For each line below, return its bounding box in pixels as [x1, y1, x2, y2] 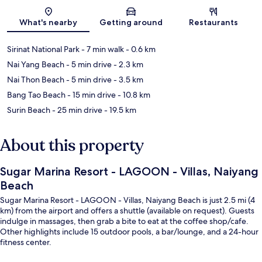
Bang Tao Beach [7, 89, 65, 100]
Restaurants [189, 16, 239, 27]
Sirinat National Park [7, 43, 80, 54]
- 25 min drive [50, 104, 102, 115]
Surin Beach [7, 104, 50, 115]
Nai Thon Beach [7, 74, 64, 85]
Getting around [99, 16, 163, 27]
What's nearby [19, 16, 78, 27]
